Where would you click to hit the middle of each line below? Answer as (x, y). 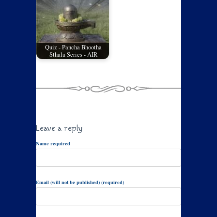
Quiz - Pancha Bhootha (74, 47)
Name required (53, 143)
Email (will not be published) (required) (80, 182)
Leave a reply (59, 128)
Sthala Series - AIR (74, 55)
